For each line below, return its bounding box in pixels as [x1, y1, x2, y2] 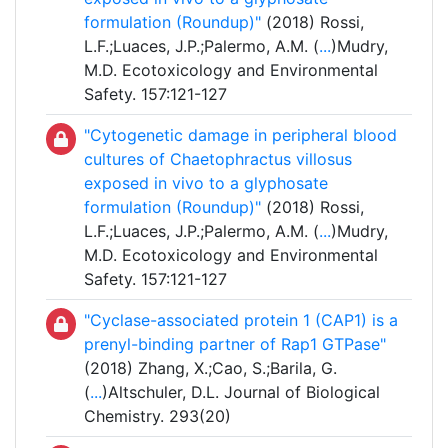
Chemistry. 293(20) [84, 406, 231, 427]
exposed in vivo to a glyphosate [84, 173, 328, 194]
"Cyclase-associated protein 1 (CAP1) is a [84, 310, 398, 331]
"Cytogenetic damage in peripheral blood [84, 125, 397, 146]
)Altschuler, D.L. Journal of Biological [102, 382, 380, 403]
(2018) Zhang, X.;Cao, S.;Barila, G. [84, 358, 337, 379]
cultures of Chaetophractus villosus [84, 149, 352, 170]
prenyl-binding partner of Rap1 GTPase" [84, 334, 386, 355]
